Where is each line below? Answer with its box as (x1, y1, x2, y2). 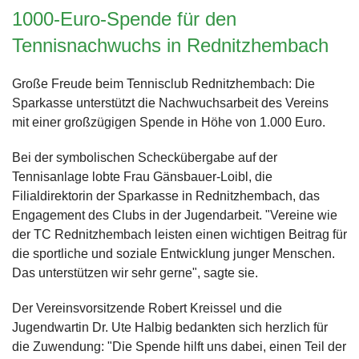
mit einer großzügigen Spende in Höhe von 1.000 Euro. (12, 115, 325, 129)
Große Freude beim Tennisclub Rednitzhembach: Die (12, 76, 315, 91)
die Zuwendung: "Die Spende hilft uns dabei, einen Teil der (12, 339, 346, 353)
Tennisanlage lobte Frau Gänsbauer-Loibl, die (12, 169, 272, 184)
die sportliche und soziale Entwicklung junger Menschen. (12, 246, 335, 260)
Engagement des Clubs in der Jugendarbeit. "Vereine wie (12, 208, 337, 222)
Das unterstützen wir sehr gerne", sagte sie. (12, 265, 258, 280)
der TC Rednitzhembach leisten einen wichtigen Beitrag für (12, 227, 347, 241)
